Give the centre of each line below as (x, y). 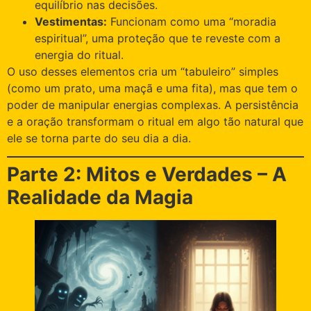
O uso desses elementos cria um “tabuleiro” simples (143, 71)
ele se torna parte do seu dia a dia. (99, 138)
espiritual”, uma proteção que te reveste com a (158, 38)
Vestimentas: (71, 21)
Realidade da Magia (100, 197)
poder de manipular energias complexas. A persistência (153, 104)
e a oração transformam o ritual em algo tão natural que (155, 121)
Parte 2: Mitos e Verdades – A (147, 175)
